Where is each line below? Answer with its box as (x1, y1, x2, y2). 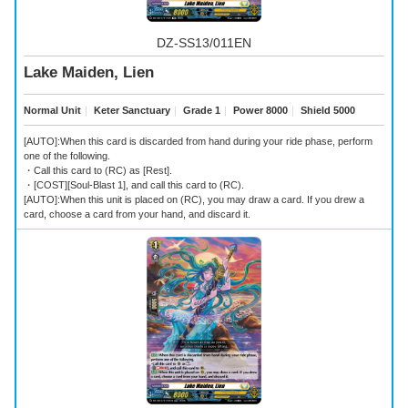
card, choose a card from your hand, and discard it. (24, 208, 250, 219)
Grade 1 (180, 104, 220, 116)
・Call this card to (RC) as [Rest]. (24, 164, 172, 176)
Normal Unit (24, 104, 81, 116)
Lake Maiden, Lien (24, 63, 154, 81)
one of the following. (24, 149, 110, 161)
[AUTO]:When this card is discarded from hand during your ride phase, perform (24, 135, 372, 147)
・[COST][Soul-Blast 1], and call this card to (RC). (24, 178, 244, 190)
